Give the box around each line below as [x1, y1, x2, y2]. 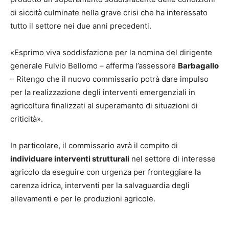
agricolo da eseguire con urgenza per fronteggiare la [10, 167, 201, 177]
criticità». [10, 113, 43, 124]
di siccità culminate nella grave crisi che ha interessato [10, 7, 208, 17]
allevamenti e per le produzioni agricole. [10, 193, 155, 203]
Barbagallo [178, 60, 219, 71]
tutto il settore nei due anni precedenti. [10, 20, 151, 31]
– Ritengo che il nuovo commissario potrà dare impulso [10, 74, 209, 84]
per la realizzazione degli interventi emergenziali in [10, 87, 195, 97]
